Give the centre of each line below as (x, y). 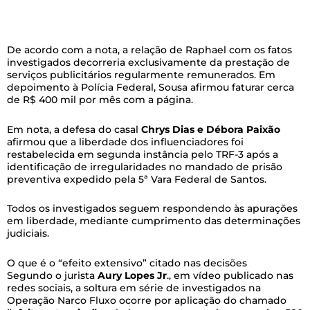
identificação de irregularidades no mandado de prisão (145, 166)
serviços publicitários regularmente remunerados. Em (141, 75)
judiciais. (28, 234)
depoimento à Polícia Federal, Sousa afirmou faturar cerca (151, 88)
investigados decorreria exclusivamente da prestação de (148, 63)
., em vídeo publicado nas (230, 275)
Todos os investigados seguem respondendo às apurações (152, 209)
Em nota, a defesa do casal (73, 129)
